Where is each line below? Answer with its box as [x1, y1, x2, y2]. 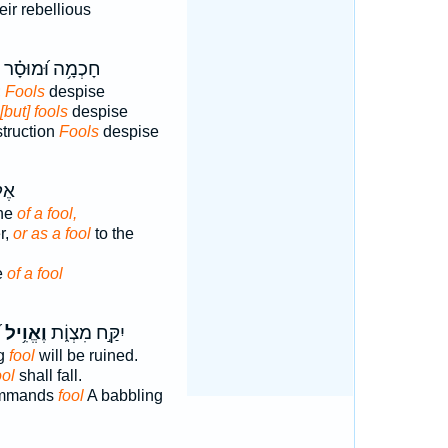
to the [90, 225, 134, 242]
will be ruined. [34, 347, 138, 364]
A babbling [83, 387, 163, 404]
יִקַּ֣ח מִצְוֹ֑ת [46, 322, 125, 344]
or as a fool [12, 225, 91, 242]
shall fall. [14, 367, 82, 384]
